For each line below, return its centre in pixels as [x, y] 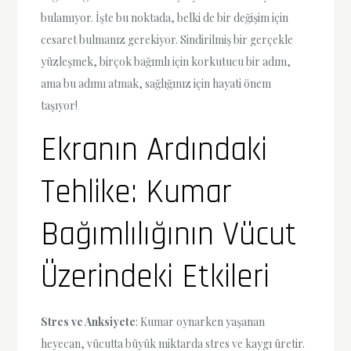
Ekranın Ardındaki [154, 150]
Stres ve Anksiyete [89, 321]
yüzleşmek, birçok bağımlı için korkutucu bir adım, [166, 61]
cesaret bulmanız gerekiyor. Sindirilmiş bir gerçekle [167, 39]
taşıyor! [60, 105]
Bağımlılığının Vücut [169, 235]
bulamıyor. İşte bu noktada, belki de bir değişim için [165, 17]
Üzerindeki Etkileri [156, 277]
